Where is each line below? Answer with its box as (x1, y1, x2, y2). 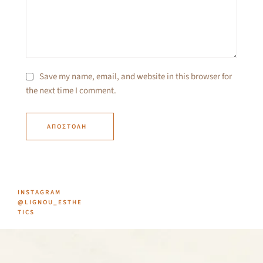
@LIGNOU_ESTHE (18, 198, 82, 207)
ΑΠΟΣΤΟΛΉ (47, 122, 87, 131)
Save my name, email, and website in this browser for (39, 70, 232, 83)
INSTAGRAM (18, 188, 61, 197)
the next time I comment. (26, 85, 116, 97)
